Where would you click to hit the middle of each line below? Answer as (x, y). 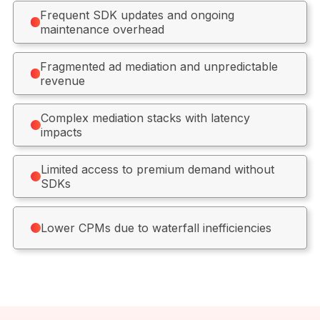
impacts (61, 132)
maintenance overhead (102, 29)
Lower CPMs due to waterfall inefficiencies (156, 228)
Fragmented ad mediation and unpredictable (159, 66)
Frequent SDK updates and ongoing (137, 15)
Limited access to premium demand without (157, 169)
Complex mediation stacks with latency (145, 118)
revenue (63, 81)
